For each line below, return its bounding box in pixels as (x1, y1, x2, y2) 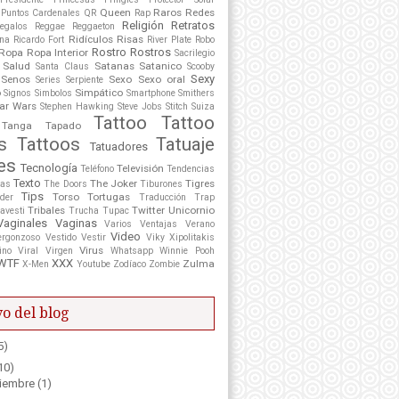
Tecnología (20, 160, 77, 175)
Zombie (148, 257, 180, 270)
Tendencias (167, 162, 215, 175)
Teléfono (80, 162, 114, 175)
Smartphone (126, 86, 175, 99)
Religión (122, 18, 164, 32)
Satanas (94, 59, 134, 72)
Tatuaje (156, 133, 215, 155)
